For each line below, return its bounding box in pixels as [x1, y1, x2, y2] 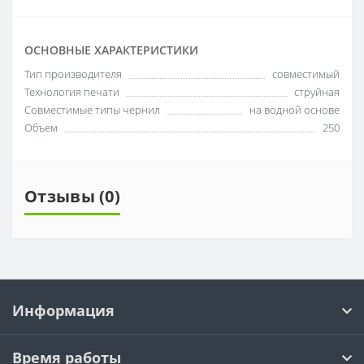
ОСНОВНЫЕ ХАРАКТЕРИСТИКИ [24, 42, 198, 58]
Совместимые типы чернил [24, 102, 160, 118]
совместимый [272, 67, 340, 82]
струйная [294, 84, 340, 100]
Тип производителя [24, 67, 122, 82]
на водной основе [249, 102, 340, 118]
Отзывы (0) [24, 185, 120, 208]
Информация [12, 301, 115, 321]
